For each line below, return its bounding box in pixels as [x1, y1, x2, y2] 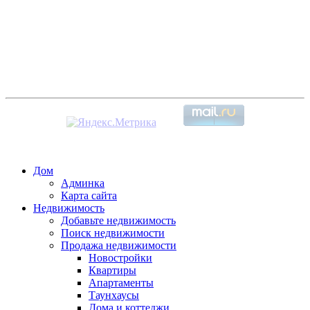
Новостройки [89, 251, 152, 264]
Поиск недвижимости [61, 226, 165, 239]
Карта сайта [61, 189, 117, 201]
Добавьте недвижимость [61, 214, 176, 226]
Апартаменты [89, 276, 154, 289]
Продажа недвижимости [61, 239, 176, 251]
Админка [61, 176, 104, 189]
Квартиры [89, 264, 136, 276]
